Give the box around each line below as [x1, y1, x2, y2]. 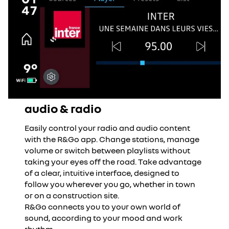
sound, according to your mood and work [25, 213, 182, 223]
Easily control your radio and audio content [25, 123, 190, 133]
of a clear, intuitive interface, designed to [25, 168, 179, 178]
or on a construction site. [25, 190, 119, 200]
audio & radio [25, 101, 101, 116]
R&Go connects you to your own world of [25, 201, 180, 212]
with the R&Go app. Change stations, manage [25, 134, 199, 144]
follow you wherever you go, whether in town [25, 179, 195, 189]
